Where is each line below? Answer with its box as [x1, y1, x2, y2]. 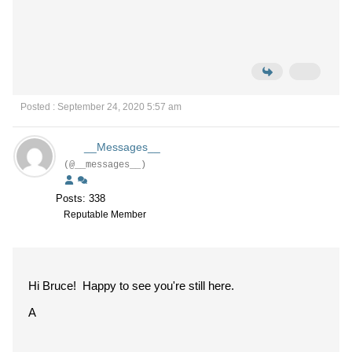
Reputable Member [64, 209, 146, 220]
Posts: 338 [56, 192, 105, 204]
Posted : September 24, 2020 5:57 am [20, 101, 181, 112]
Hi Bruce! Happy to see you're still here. [28, 279, 234, 292]
